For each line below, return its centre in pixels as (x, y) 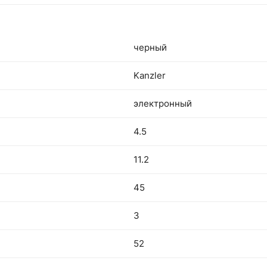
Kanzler (150, 75)
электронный (163, 103)
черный (150, 47)
